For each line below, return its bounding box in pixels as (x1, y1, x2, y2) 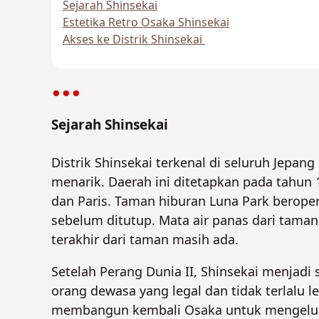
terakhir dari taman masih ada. (51, 230, 239, 250)
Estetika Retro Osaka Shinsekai (62, 14, 229, 32)
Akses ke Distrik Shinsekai (62, 31, 205, 49)
